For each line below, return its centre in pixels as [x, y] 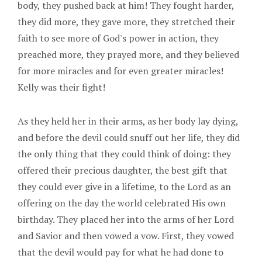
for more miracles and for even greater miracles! [120, 70]
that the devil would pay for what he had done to [120, 252]
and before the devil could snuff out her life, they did [129, 137]
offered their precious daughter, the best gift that [123, 170]
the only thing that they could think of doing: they [124, 154]
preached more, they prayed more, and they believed [128, 54]
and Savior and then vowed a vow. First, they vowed [126, 235]
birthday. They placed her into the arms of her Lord [126, 219]
